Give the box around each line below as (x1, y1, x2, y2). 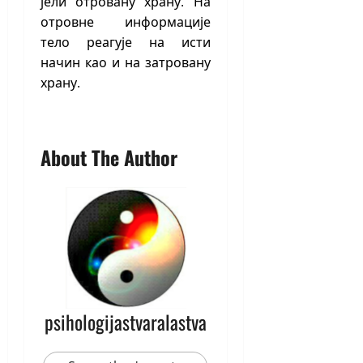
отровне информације (41, 13, 211, 32)
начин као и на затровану (41, 53, 211, 72)
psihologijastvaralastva (44, 307, 207, 337)
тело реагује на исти (41, 33, 211, 52)
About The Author (41, 143, 177, 173)
